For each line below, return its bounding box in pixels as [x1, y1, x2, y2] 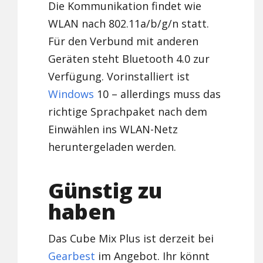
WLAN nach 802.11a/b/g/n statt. [48, 16, 210, 31]
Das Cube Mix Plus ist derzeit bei [48, 231, 214, 246]
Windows [48, 87, 95, 102]
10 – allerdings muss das [94, 87, 221, 102]
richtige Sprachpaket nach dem [48, 104, 208, 119]
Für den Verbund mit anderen [48, 34, 199, 49]
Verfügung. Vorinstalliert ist [48, 69, 190, 84]
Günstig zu [48, 176, 163, 205]
